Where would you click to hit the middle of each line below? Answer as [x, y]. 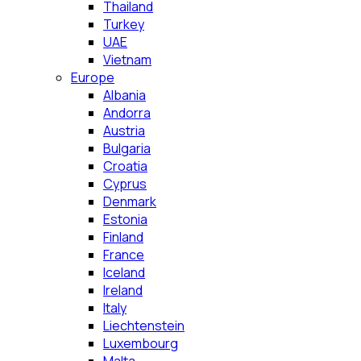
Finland [123, 237]
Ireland [123, 290]
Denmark [130, 201]
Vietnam [127, 60]
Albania [124, 95]
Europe [93, 77]
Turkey [124, 24]
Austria [124, 131]
